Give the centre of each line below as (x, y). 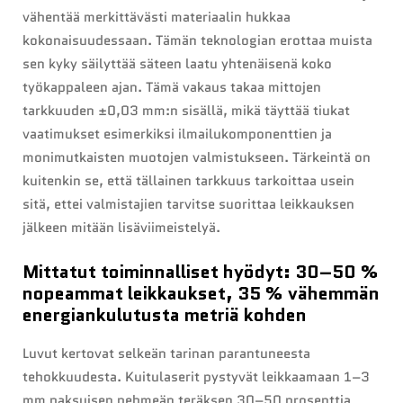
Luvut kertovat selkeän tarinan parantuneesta (166, 354)
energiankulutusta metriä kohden (165, 315)
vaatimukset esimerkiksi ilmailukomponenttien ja (177, 134)
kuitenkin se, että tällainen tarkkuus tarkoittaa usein (188, 181)
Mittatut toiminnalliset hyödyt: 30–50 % (201, 272)
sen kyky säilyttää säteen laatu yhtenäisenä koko (177, 64)
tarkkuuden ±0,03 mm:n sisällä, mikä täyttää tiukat (186, 111)
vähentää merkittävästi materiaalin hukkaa (157, 18)
